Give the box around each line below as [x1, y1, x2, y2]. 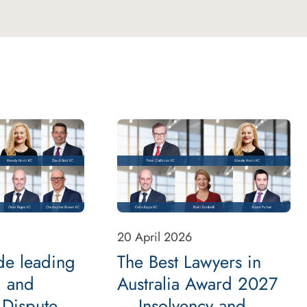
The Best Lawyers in [117, 249, 262, 275]
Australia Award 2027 [117, 271, 278, 297]
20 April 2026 [117, 228, 193, 246]
